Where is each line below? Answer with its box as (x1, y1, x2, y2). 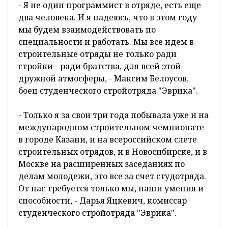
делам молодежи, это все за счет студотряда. (18, 170, 206, 182)
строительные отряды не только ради (18, 48, 177, 60)
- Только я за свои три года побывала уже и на (18, 109, 209, 121)
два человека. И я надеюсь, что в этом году (18, 12, 197, 23)
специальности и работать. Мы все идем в (18, 36, 194, 48)
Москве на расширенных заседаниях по (18, 158, 185, 170)
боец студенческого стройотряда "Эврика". (18, 85, 198, 97)
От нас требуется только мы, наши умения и (18, 183, 204, 194)
